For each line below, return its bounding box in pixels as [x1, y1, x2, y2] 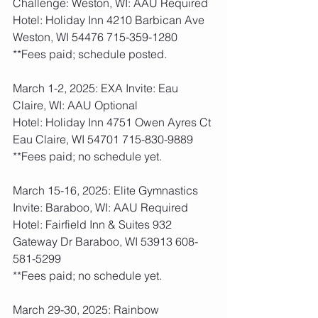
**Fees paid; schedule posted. [13, 47, 172, 61]
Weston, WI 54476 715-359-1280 [13, 30, 177, 44]
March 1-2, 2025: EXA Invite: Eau [13, 81, 181, 95]
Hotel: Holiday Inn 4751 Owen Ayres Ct [13, 115, 214, 129]
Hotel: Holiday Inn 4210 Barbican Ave [13, 13, 207, 27]
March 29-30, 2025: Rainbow [13, 302, 162, 317]
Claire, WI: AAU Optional [13, 98, 141, 112]
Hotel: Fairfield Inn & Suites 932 [13, 217, 175, 231]
